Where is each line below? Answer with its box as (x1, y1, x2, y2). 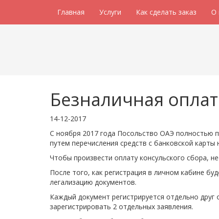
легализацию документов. (50, 177, 136, 187)
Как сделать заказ (136, 7, 197, 17)
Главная (57, 7, 85, 17)
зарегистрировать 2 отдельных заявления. (50, 202, 193, 211)
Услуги (99, 7, 121, 17)
